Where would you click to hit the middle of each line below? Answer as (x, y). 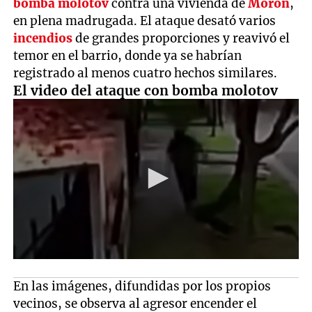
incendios (43, 38)
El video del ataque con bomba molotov (146, 90)
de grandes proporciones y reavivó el (181, 38)
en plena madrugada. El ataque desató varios (145, 21)
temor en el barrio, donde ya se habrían (128, 55)
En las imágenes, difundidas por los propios (142, 286)
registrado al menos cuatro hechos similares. (146, 73)
